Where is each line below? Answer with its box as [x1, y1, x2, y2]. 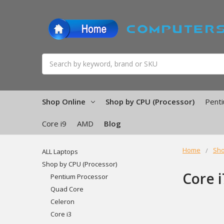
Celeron [50, 196, 74, 206]
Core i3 [50, 209, 71, 218]
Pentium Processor [50, 171, 108, 181]
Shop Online [42, 96, 85, 106]
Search [42, 53, 64, 63]
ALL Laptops [42, 146, 78, 156]
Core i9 [42, 118, 66, 128]
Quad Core [50, 184, 83, 193]
